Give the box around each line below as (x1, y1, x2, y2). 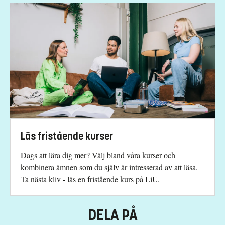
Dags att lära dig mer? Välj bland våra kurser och (21, 150, 175, 161)
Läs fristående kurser (21, 130, 113, 143)
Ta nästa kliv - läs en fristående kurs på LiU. (21, 174, 160, 185)
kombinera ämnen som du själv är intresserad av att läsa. (21, 162, 198, 173)
